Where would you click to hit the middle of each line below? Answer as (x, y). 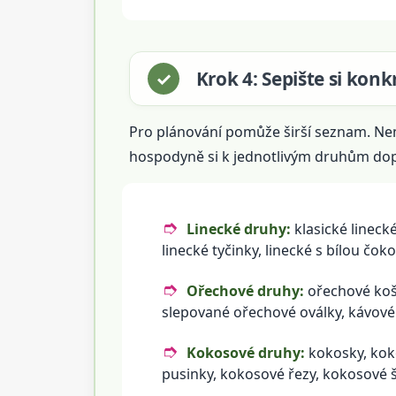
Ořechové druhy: (245, 290)
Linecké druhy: (238, 228)
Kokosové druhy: (245, 352)
